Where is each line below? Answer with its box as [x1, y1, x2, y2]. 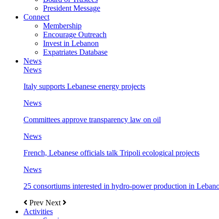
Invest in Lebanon [43, 39, 99, 47]
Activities [23, 207, 53, 216]
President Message [43, 3, 100, 12]
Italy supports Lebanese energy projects [23, 82, 145, 90]
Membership [43, 21, 82, 30]
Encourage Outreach [43, 30, 107, 39]
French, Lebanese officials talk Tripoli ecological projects [23, 148, 199, 157]
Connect [23, 12, 49, 21]
